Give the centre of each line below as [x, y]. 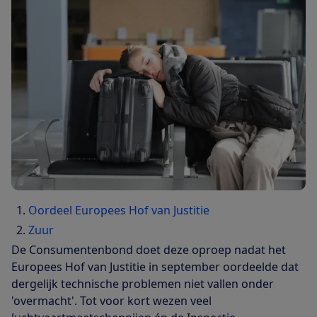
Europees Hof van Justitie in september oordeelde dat [155, 266]
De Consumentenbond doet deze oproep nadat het [149, 249]
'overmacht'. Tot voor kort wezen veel [111, 300]
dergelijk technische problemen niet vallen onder [143, 283]
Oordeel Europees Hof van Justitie [119, 210]
